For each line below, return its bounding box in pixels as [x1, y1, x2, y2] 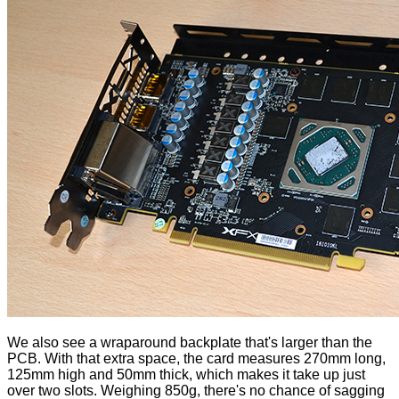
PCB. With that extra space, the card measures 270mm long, [7, 351, 386, 367]
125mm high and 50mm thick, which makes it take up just [7, 367, 365, 383]
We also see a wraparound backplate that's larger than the [7, 335, 372, 351]
